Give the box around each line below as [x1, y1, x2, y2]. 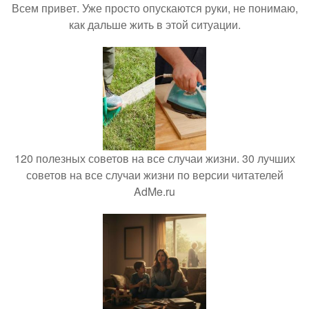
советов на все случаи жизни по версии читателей [26, 167, 283, 183]
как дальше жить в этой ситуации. [68, 17, 241, 32]
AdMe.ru [134, 183, 175, 199]
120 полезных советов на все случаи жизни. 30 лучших [14, 150, 295, 166]
